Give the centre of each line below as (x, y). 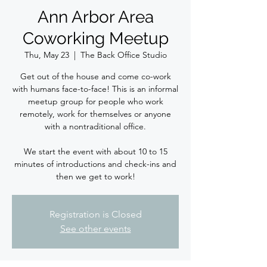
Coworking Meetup (95, 38)
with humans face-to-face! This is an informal (95, 89)
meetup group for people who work (95, 101)
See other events (95, 228)
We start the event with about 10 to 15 (95, 151)
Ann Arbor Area (95, 17)
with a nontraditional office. (95, 126)
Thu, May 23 (46, 55)
